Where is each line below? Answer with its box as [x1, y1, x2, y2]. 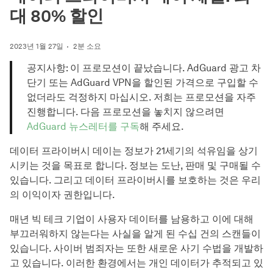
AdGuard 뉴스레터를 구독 [27, 121, 140, 132]
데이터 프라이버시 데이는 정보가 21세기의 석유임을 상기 [10, 145, 258, 157]
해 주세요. [140, 121, 184, 132]
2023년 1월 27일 [10, 41, 63, 51]
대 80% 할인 [10, 5, 104, 26]
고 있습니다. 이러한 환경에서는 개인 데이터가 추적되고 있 [10, 257, 263, 269]
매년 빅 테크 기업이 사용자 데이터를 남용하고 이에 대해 [10, 213, 253, 225]
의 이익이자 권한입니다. [10, 189, 115, 200]
